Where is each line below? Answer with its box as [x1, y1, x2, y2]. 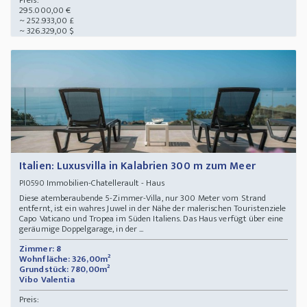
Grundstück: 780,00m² [19, 262, 110, 278]
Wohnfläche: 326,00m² [19, 251, 110, 267]
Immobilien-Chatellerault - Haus [44, 175, 169, 191]
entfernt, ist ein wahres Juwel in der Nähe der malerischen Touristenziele [19, 201, 286, 217]
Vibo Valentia [19, 272, 77, 288]
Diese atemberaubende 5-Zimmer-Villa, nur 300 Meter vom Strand [19, 191, 267, 206]
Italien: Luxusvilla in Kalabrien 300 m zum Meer [19, 157, 256, 176]
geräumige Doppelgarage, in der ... [19, 221, 144, 237]
